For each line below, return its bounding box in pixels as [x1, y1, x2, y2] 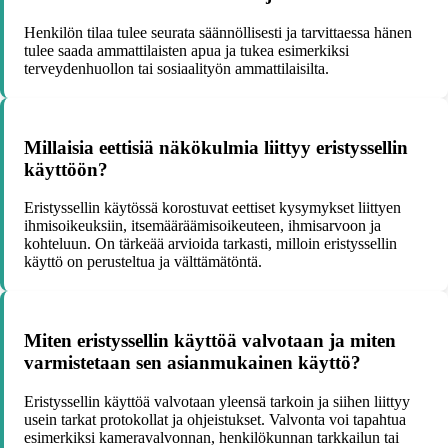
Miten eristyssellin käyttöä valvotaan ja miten [24, 329, 396, 351]
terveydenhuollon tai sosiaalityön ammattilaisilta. [24, 59, 329, 77]
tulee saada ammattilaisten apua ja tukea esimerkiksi [24, 41, 349, 59]
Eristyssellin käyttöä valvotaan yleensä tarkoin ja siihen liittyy [24, 392, 410, 410]
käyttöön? [24, 158, 108, 180]
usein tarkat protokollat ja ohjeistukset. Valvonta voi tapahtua [24, 410, 406, 428]
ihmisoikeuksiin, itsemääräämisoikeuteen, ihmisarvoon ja [24, 217, 381, 235]
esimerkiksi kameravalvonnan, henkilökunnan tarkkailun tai [24, 428, 399, 446]
